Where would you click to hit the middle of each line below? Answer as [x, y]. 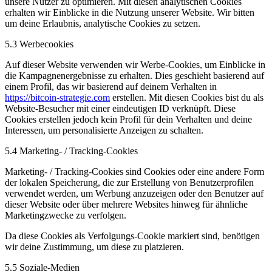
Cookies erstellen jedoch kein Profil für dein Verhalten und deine [128, 119]
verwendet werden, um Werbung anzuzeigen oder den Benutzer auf [134, 193]
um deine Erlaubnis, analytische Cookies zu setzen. [103, 23]
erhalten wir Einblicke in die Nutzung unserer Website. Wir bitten [130, 12]
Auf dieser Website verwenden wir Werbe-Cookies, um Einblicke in [135, 64]
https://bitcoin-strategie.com [57, 97]
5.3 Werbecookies [39, 44]
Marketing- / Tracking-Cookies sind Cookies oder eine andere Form [134, 171]
